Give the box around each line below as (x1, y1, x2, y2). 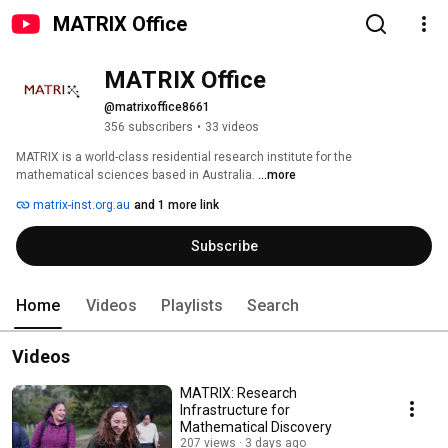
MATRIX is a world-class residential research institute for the (16, 150, 352, 164)
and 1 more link (134, 198, 219, 212)
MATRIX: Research (180, 385, 297, 401)
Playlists (161, 296, 223, 315)
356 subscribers (104, 120, 193, 134)
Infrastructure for (180, 402, 290, 418)
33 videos (205, 120, 259, 134)
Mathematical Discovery (180, 419, 332, 435)
